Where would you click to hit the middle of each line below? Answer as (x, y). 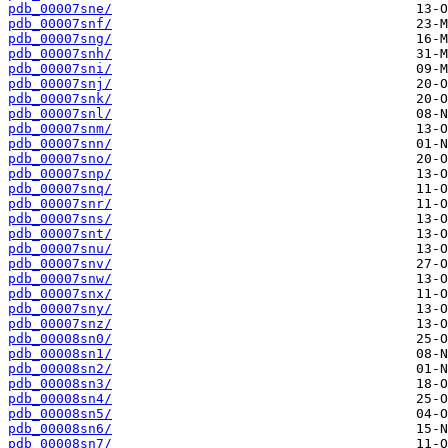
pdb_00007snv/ (60, 264)
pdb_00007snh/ (60, 54)
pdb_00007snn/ (60, 144)
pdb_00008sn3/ (60, 384)
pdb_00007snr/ (60, 204)
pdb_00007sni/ (60, 69)
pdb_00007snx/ (60, 294)
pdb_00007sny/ (60, 309)
